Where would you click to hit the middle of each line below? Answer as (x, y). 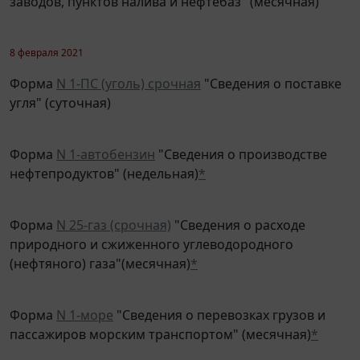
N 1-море (85, 303)
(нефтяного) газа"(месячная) (100, 252)
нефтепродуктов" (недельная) (104, 162)
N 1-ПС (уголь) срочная (129, 72)
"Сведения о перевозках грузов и (219, 303)
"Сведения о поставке (271, 72)
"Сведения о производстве (241, 143)
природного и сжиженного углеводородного (151, 233)
